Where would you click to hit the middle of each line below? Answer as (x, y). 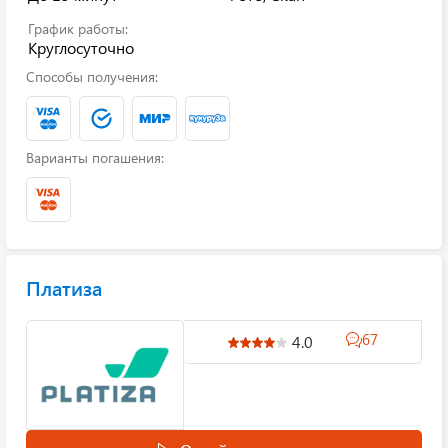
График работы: (78, 28)
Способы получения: (92, 76)
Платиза (64, 287)
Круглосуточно (81, 47)
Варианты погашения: (95, 157)
